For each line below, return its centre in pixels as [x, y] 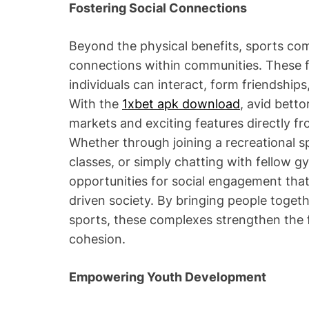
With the [96, 103]
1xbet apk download [181, 103]
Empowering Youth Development [168, 277]
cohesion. [97, 239]
